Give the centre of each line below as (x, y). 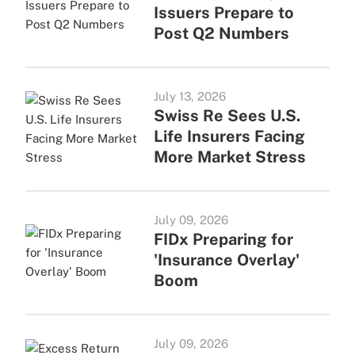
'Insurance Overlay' (226, 260)
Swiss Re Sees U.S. (227, 116)
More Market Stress (229, 157)
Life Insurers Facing (229, 136)
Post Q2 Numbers (221, 33)
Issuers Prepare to (223, 13)
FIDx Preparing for (223, 239)
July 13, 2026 (189, 96)
